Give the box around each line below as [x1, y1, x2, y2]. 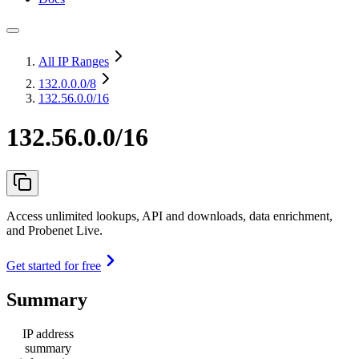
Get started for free [6, 258, 101, 272]
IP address [22, 326, 74, 341]
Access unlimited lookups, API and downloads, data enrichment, [6, 208, 333, 223]
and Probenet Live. [6, 223, 103, 237]
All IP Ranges [38, 54, 109, 68]
